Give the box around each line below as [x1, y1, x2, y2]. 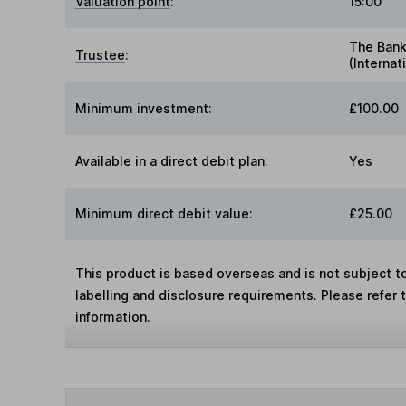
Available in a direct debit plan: [75, 152, 269, 169]
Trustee [75, 46, 126, 63]
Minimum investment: [75, 100, 213, 116]
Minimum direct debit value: [75, 205, 254, 221]
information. [75, 308, 151, 324]
